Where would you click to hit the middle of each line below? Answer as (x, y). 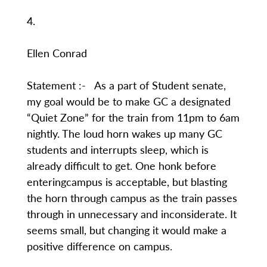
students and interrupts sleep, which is (117, 149)
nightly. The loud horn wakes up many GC (124, 133)
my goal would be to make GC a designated (128, 101)
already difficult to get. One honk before (121, 165)
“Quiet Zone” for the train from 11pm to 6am (133, 117)
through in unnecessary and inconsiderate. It (131, 214)
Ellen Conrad (57, 53)
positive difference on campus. (99, 246)
